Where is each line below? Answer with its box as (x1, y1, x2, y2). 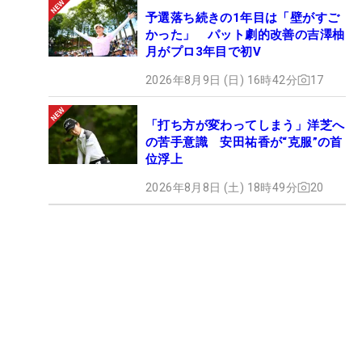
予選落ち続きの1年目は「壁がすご (145, 10, 340, 25)
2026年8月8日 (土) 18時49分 (145, 180, 297, 194)
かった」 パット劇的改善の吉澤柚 (145, 27, 345, 42)
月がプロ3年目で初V (145, 44, 261, 59)
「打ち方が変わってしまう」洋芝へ (145, 117, 345, 133)
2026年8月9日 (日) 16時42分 (145, 73, 297, 86)
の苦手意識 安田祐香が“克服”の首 (145, 134, 343, 149)
